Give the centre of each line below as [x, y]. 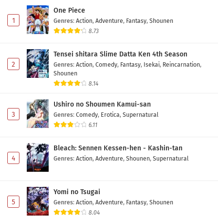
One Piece [69, 11]
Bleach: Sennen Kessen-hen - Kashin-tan [118, 148]
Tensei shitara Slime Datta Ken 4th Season [120, 54]
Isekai [152, 65]
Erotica [110, 115]
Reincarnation [181, 65]
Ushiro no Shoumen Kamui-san [102, 105]
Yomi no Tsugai [77, 192]
